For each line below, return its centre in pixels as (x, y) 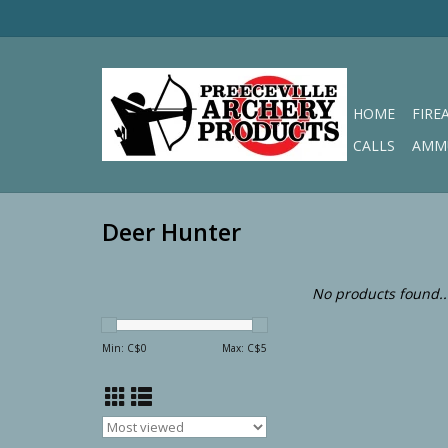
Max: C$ (241, 348)
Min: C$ (121, 348)
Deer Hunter (171, 232)
